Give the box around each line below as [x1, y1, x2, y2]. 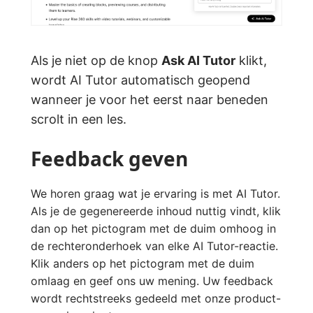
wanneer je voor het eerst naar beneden [31, 92, 268, 108]
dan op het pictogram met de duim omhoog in [31, 221, 276, 236]
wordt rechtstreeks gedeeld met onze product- [31, 291, 281, 306]
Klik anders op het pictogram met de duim [31, 256, 254, 271]
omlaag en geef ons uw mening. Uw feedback [31, 274, 273, 289]
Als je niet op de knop [31, 53, 161, 68]
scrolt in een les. [31, 112, 126, 127]
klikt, [235, 53, 267, 68]
